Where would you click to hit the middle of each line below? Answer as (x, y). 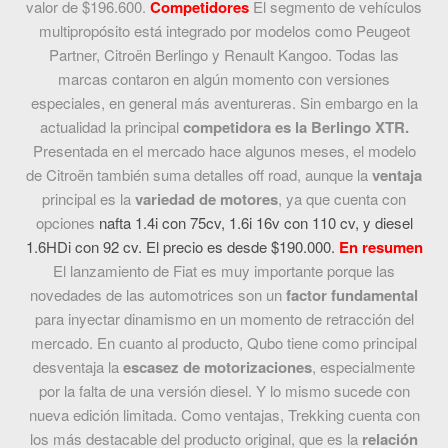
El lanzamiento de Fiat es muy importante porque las (224, 271)
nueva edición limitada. (104, 415)
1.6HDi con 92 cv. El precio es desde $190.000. (180, 247)
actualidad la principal (111, 127)
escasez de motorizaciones (217, 367)
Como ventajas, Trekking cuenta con (300, 415)
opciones (67, 223)
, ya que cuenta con (342, 199)
